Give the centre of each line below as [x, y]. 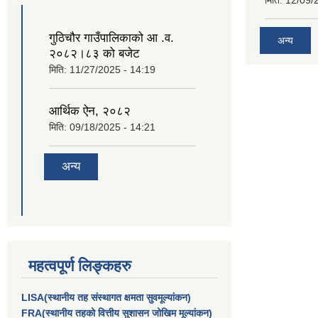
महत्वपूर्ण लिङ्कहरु [80, 266]
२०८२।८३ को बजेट [94, 53]
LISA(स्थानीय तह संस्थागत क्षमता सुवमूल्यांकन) [106, 298]
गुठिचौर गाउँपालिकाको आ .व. [111, 38]
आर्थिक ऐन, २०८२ [90, 111]
